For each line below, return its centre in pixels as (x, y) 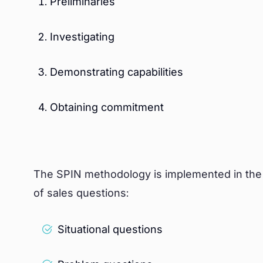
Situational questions (110, 229)
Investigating (82, 37)
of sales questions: (81, 193)
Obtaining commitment (108, 107)
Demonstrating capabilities (117, 72)
